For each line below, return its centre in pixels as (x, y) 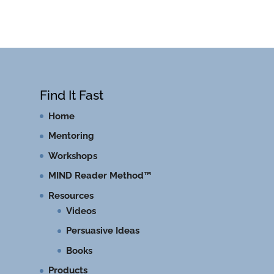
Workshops (72, 156)
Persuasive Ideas (102, 231)
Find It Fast (71, 95)
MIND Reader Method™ (99, 176)
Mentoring (71, 136)
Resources (71, 195)
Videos (81, 211)
